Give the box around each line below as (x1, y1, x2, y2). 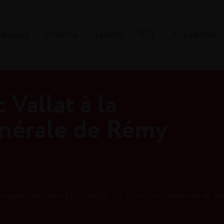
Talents (92, 27, 124, 42)
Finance (44, 27, 78, 42)
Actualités (171, 27, 216, 42)
